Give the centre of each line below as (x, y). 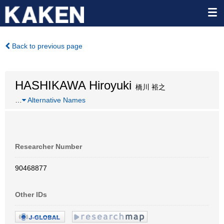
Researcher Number (48, 146)
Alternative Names (56, 100)
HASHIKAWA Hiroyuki (73, 85)
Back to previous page (46, 46)
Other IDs (31, 194)
